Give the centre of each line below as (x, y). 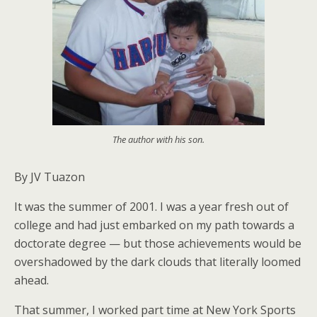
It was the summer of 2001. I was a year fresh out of (151, 207)
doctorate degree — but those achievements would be (158, 244)
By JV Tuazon (50, 177)
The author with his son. (158, 139)
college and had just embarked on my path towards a (154, 225)
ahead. (31, 281)
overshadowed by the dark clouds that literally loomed (157, 262)
